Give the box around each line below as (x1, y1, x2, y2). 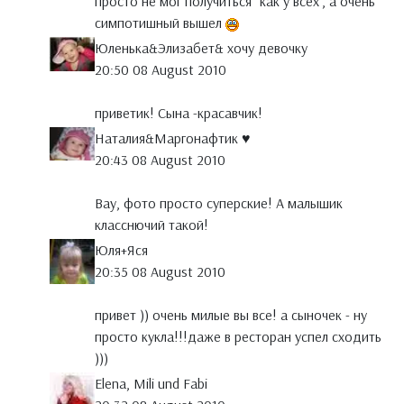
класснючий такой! (95, 216, 208, 234)
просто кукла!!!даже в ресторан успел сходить (95, 327, 381, 346)
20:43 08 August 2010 (95, 151, 225, 170)
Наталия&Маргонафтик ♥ (95, 129, 251, 148)
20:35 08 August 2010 (95, 262, 225, 281)
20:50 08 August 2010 (95, 60, 226, 79)
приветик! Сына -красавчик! (95, 104, 262, 123)
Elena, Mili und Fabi (95, 374, 207, 393)
